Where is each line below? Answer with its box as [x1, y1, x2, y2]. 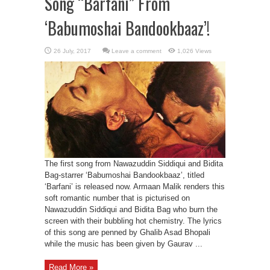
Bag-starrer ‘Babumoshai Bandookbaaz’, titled [45, 171, 204, 180]
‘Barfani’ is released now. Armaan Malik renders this [45, 182, 225, 191]
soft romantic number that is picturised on [45, 193, 190, 202]
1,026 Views [177, 48, 212, 54]
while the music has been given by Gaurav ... [45, 239, 202, 248]
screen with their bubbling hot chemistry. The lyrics [45, 216, 222, 225]
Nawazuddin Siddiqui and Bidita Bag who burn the [45, 205, 218, 214]
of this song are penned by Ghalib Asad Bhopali [45, 228, 210, 237]
